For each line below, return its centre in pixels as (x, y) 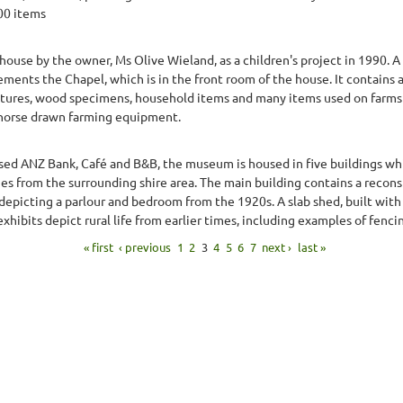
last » (311, 246)
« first (98, 246)
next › (277, 246)
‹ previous (145, 246)
